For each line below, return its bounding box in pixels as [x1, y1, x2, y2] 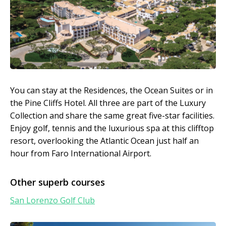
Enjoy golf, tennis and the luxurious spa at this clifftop [10, 123, 214, 134]
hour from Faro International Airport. [10, 148, 151, 159]
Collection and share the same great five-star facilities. [10, 110, 214, 122]
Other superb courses [10, 176, 105, 189]
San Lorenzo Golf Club [10, 195, 95, 206]
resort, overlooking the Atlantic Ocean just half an [10, 135, 199, 147]
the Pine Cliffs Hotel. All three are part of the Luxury [10, 97, 206, 109]
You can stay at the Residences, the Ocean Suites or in [10, 85, 213, 96]
